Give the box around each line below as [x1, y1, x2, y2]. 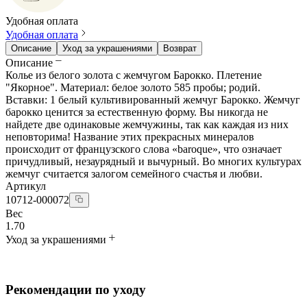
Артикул [5, 180, 46, 192]
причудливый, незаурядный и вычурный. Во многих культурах [5, 155, 302, 167]
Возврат [163, 42, 197, 53]
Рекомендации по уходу [5, 282, 146, 297]
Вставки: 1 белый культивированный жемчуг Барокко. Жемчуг [5, 93, 300, 106]
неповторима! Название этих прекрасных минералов [5, 130, 254, 143]
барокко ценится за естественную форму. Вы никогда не [5, 106, 268, 118]
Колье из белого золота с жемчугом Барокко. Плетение [5, 69, 262, 81]
